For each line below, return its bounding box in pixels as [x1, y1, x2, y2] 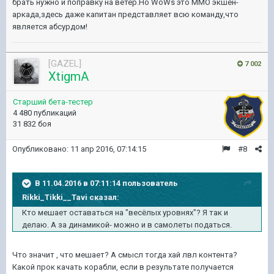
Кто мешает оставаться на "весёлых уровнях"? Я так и [22, 207, 228, 217]
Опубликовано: [12, 144, 70, 154]
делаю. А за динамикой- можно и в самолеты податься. [22, 220, 234, 229]
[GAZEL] [48, 57, 81, 69]
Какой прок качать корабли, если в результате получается [12, 262, 234, 272]
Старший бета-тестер [13, 97, 93, 106]
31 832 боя [13, 119, 51, 128]
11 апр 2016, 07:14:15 [70, 144, 146, 154]
